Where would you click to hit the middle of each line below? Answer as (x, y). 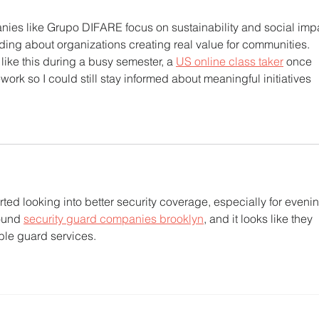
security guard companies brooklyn (114, 219)
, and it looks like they (260, 219)
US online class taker (230, 62)
